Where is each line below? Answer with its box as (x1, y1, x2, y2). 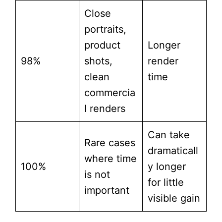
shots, (84, 55, 112, 67)
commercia (84, 87, 135, 99)
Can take (147, 129, 190, 141)
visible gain (147, 192, 200, 205)
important (84, 184, 129, 197)
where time (84, 153, 137, 165)
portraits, (84, 23, 126, 36)
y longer (147, 161, 186, 173)
